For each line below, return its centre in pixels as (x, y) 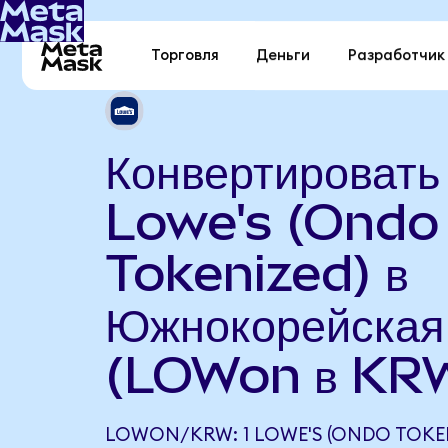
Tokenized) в (256, 272)
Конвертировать (272, 170)
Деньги (283, 56)
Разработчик (396, 56)
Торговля (185, 56)
